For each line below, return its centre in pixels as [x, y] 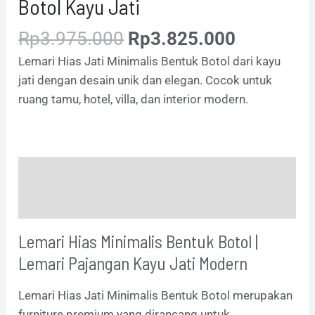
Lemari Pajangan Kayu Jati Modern [133, 263]
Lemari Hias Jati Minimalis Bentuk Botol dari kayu [150, 61]
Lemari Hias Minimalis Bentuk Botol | [139, 241]
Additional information [81, 203]
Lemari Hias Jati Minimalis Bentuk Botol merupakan [156, 296]
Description [50, 172]
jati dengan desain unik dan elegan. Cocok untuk [146, 80]
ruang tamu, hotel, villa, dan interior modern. [134, 99]
